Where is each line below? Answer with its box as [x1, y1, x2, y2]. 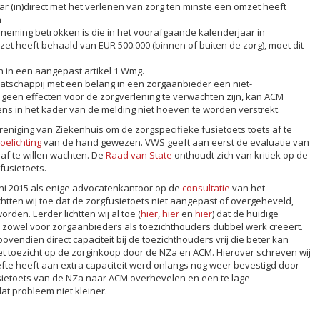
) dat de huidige [212, 206, 279, 220]
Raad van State [106, 148, 172, 161]
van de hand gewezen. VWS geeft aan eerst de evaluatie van [41, 135, 309, 149]
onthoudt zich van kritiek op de [172, 148, 308, 161]
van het [230, 181, 265, 194]
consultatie [182, 181, 230, 194]
